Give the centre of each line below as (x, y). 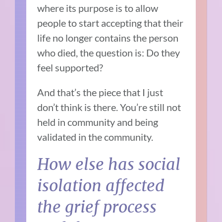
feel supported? (70, 67)
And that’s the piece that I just (100, 92)
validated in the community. (96, 137)
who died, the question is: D (96, 52)
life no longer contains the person (108, 37)
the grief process (97, 207)
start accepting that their (130, 23)
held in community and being (98, 122)
